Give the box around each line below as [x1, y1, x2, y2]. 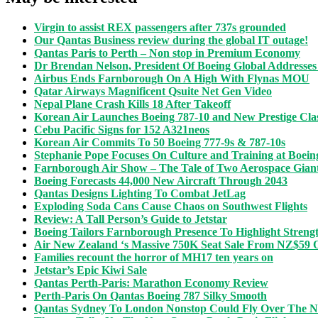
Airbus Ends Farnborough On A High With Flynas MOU [34, 72, 309, 85]
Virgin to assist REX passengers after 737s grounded [34, 21, 286, 34]
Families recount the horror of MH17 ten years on [34, 251, 273, 264]
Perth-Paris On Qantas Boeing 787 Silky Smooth [34, 290, 267, 302]
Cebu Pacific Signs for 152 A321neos [34, 124, 209, 136]
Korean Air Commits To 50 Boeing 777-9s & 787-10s [34, 136, 285, 149]
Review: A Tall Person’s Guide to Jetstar [34, 213, 227, 226]
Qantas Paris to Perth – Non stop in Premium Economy [34, 47, 300, 60]
